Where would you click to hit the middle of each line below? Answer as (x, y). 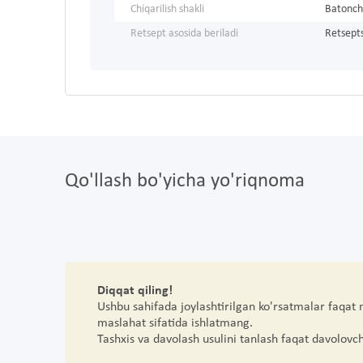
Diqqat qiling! (135, 291)
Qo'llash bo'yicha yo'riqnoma (185, 181)
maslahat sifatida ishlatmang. (178, 324)
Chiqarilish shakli (167, 10)
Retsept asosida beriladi (184, 34)
